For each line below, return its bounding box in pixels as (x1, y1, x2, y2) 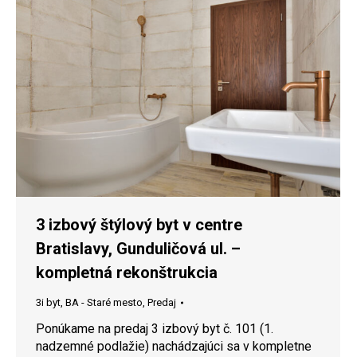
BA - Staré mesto (65, 296, 143, 309)
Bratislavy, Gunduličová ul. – (36, 239, 241, 259)
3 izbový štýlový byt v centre (36, 215, 242, 235)
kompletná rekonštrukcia (36, 263, 218, 283)
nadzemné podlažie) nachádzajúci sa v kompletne (36, 339, 312, 355)
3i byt (36, 296, 61, 309)
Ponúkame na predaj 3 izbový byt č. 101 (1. (36, 321, 273, 337)
